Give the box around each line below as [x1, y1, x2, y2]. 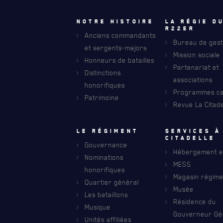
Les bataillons [85, 190, 128, 199]
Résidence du [173, 197, 217, 206]
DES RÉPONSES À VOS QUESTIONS [1, 75, 210, 85]
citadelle [165, 134, 216, 141]
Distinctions [85, 68, 121, 77]
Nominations [85, 152, 123, 161]
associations [173, 75, 213, 84]
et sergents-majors [85, 43, 147, 52]
